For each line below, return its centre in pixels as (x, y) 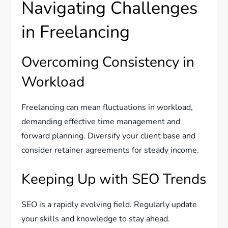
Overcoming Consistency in (108, 62)
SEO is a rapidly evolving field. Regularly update (109, 205)
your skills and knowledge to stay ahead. (96, 219)
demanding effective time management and (101, 122)
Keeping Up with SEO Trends (114, 179)
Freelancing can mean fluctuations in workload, (107, 108)
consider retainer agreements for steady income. (110, 150)
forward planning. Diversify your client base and (109, 136)
